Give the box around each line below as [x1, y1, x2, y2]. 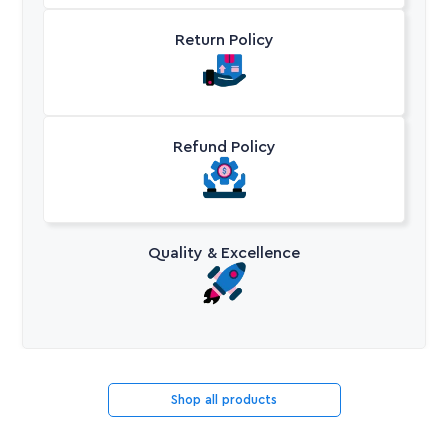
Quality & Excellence [148, 244, 300, 261]
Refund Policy [172, 138, 276, 155]
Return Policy [174, 31, 274, 48]
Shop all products [171, 392, 277, 406]
